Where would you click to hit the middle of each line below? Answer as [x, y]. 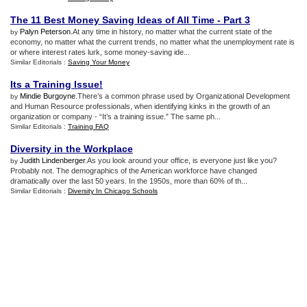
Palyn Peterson [45, 32]
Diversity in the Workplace [72, 149]
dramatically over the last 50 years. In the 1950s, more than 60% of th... [129, 181]
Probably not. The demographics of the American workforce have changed [134, 171]
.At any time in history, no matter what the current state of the [171, 32]
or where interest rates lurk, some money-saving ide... [100, 52]
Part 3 [237, 20]
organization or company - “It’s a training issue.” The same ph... [115, 116]
